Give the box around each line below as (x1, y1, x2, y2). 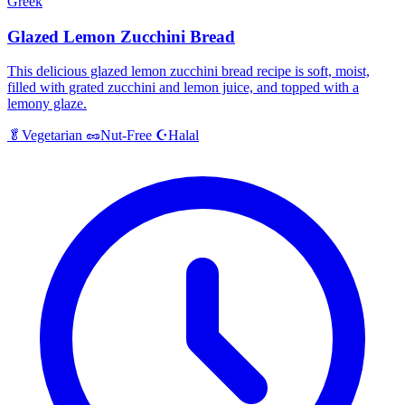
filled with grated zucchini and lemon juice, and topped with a (7, 80, 359, 96)
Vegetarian (22, 127, 82, 144)
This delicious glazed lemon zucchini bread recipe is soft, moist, (7, 63, 370, 80)
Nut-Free (100, 127, 152, 144)
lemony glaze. (7, 96, 87, 112)
